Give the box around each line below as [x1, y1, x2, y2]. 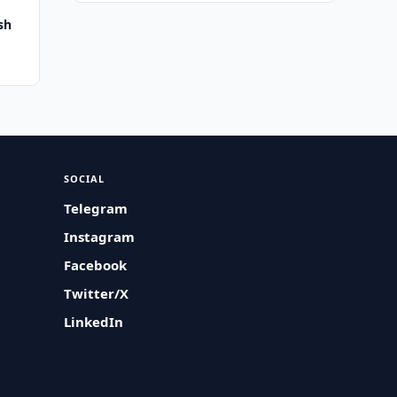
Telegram [64, 199, 128, 217]
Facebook [64, 256, 128, 274]
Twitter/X [64, 284, 129, 302]
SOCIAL [64, 172, 105, 185]
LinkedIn [64, 313, 124, 331]
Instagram [64, 228, 136, 245]
